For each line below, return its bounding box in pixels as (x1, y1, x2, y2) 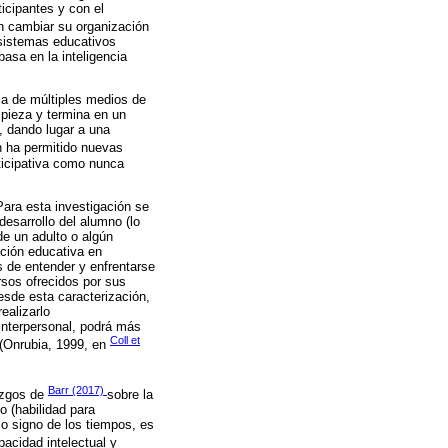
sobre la (107, 387, 153, 403)
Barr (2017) (48, 384, 107, 397)
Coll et (110, 334, 140, 347)
